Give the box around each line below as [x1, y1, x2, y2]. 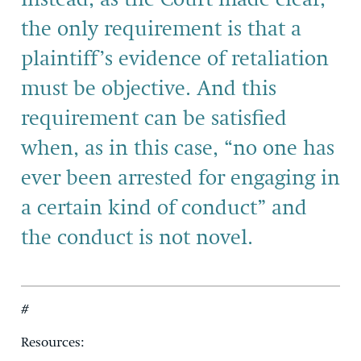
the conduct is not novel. [21, 227, 253, 249]
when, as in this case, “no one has [21, 138, 334, 160]
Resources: [21, 335, 85, 350]
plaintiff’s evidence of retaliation [21, 48, 329, 70]
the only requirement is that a [21, 19, 301, 40]
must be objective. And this [21, 78, 276, 100]
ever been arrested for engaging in [21, 168, 340, 189]
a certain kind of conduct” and [21, 197, 307, 219]
